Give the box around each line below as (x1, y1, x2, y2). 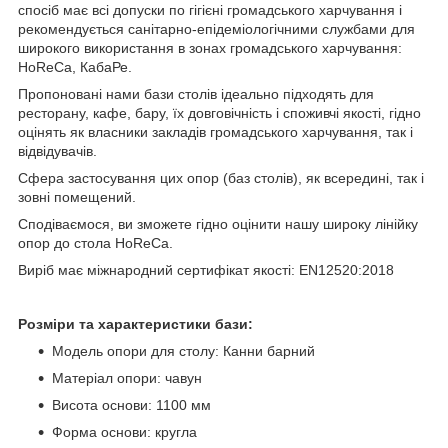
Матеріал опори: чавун (52, 370, 202, 387)
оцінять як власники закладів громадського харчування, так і (18, 124, 413, 141)
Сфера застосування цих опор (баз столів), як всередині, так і (18, 170, 424, 187)
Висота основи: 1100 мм (52, 397, 215, 414)
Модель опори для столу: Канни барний (52, 343, 315, 360)
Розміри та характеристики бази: (18, 316, 253, 333)
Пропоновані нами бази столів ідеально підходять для (18, 86, 374, 103)
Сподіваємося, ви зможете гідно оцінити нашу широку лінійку (18, 216, 418, 233)
